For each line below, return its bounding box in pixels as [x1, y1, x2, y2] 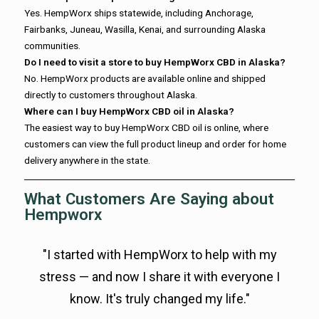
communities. [24, 39, 80, 51]
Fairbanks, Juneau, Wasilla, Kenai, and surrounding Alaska [24, 23, 266, 35]
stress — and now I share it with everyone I [39, 268, 280, 284]
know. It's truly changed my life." [69, 291, 250, 306]
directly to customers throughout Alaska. [24, 88, 197, 100]
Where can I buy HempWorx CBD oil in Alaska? [24, 105, 234, 117]
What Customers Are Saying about [24, 189, 274, 208]
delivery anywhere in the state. [24, 154, 150, 166]
